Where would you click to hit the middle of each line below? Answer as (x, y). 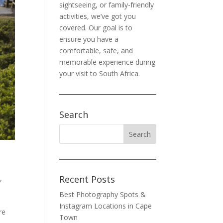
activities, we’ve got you (98, 16)
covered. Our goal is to (96, 28)
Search (74, 114)
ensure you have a (89, 39)
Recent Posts (87, 179)
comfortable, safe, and (96, 51)
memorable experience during (108, 62)
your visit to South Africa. (100, 73)
